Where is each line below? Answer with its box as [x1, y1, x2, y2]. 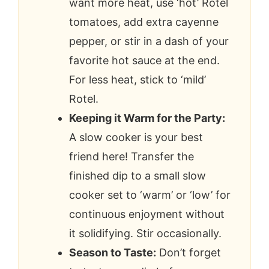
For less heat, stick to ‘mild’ [69, 73, 206, 86]
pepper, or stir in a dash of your [69, 34, 229, 47]
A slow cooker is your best [69, 130, 203, 144]
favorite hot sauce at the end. [69, 53, 220, 67]
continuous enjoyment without [69, 207, 225, 220]
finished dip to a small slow [69, 169, 206, 182]
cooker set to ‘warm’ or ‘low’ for [69, 188, 231, 201]
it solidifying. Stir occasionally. [69, 226, 222, 240]
